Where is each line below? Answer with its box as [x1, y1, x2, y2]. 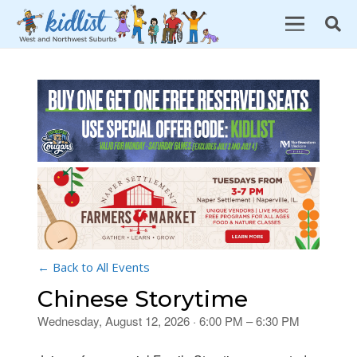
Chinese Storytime [37, 285, 248, 313]
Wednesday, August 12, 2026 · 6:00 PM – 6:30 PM [37, 312, 300, 330]
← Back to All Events [37, 259, 150, 276]
